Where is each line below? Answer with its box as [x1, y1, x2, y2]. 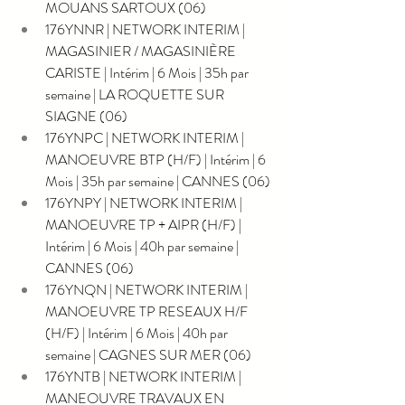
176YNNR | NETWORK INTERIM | [45, 18, 248, 40]
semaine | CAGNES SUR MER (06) [45, 344, 251, 365]
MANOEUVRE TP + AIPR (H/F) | [45, 213, 244, 235]
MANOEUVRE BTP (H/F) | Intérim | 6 [45, 148, 268, 170]
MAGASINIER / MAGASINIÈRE [45, 40, 239, 61]
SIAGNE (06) [45, 105, 127, 127]
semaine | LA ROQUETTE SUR [45, 83, 227, 105]
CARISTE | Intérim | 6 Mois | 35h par [45, 61, 251, 83]
